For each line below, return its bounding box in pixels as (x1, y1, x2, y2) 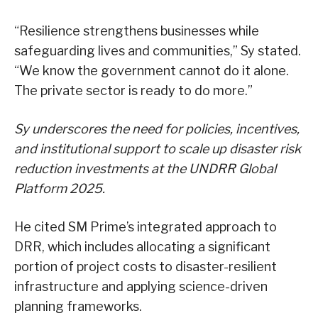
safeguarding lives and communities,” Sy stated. (14, 43, 301, 58)
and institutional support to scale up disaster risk (14, 141, 301, 156)
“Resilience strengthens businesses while (14, 23, 259, 38)
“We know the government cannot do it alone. (14, 62, 289, 78)
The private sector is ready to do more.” (14, 82, 253, 98)
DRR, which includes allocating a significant (14, 238, 270, 254)
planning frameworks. (14, 298, 145, 314)
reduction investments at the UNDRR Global (14, 160, 276, 176)
